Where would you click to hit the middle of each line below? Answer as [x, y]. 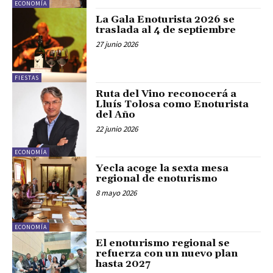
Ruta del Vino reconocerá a [166, 94]
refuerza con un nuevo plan [167, 253]
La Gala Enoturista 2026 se [165, 19]
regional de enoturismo [157, 179]
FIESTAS [27, 78]
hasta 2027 [123, 264]
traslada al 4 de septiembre [166, 30]
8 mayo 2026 [116, 193]
